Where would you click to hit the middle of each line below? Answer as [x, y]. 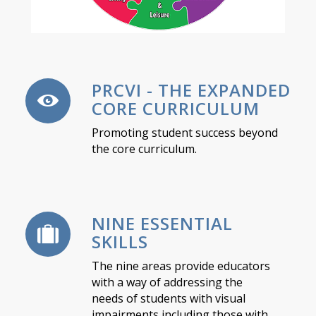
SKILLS [120, 242]
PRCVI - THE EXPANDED [191, 90]
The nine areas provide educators [181, 266]
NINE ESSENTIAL [162, 224]
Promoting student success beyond [184, 132]
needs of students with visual [168, 298]
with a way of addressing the [167, 282]
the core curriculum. [144, 148]
